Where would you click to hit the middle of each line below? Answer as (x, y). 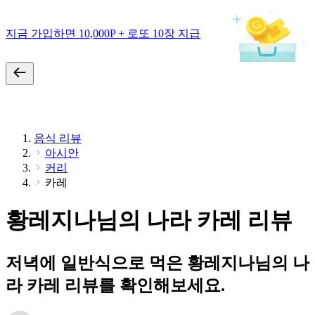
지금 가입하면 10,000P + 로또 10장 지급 (103, 33)
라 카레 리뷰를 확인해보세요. (115, 285)
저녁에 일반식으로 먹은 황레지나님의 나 (157, 263)
